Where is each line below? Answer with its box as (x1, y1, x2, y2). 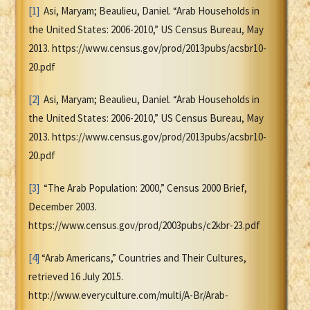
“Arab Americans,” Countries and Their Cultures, (39, 251, 246, 265)
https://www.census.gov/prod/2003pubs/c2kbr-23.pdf (28, 219, 260, 232)
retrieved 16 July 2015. (28, 270, 123, 284)
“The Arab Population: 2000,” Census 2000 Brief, (39, 181, 247, 195)
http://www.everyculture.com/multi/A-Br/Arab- (28, 289, 228, 302)
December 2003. (28, 200, 97, 214)
